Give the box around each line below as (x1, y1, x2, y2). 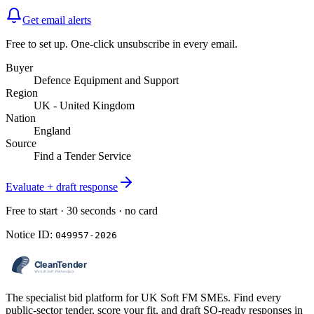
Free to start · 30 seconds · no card (6, 205, 158, 217)
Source (6, 137, 36, 150)
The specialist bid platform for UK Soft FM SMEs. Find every (6, 292, 281, 304)
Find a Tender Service (34, 150, 131, 163)
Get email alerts (22, 14, 91, 27)
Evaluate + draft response (6, 181, 118, 193)
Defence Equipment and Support (34, 74, 179, 87)
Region (6, 87, 38, 100)
